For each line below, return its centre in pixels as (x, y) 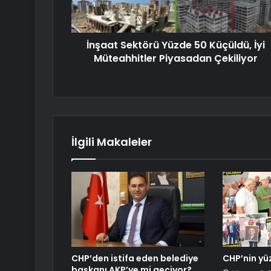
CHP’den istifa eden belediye (135, 259)
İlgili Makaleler (112, 142)
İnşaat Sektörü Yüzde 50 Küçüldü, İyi (176, 45)
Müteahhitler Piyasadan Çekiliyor (176, 59)
